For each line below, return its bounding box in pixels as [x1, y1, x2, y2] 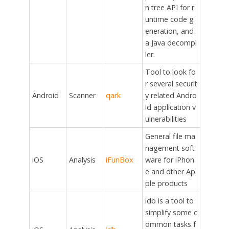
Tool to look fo [145, 67, 196, 77]
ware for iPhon [145, 155, 194, 165]
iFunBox [105, 155, 133, 165]
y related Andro [145, 90, 197, 101]
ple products [145, 178, 188, 189]
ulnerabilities [145, 114, 187, 124]
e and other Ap [145, 167, 195, 177]
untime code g [145, 14, 194, 25]
